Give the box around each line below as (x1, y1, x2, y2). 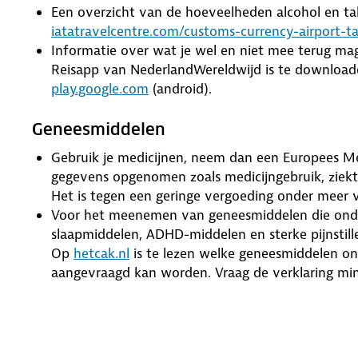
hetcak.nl (74, 245, 129, 262)
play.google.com (51, 80, 149, 97)
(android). (149, 80, 212, 97)
